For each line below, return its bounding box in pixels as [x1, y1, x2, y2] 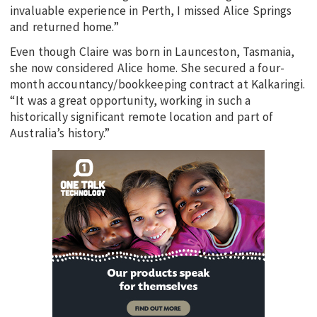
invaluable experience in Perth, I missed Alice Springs [10, 2, 292, 18]
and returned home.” [10, 18, 119, 35]
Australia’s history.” [10, 125, 110, 141]
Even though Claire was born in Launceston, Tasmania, [10, 43, 295, 59]
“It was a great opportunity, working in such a [10, 92, 251, 108]
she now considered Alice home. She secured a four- [10, 59, 285, 76]
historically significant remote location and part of [10, 108, 274, 125]
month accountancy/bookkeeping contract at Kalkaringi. [10, 76, 306, 92]
